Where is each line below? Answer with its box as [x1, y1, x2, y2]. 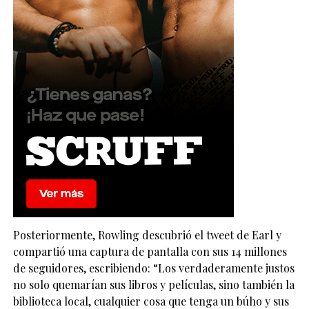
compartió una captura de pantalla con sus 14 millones [12, 244, 287, 259]
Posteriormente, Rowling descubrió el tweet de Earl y [12, 228, 281, 243]
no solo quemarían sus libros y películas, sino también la [12, 277, 295, 292]
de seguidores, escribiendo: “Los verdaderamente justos [12, 261, 295, 276]
